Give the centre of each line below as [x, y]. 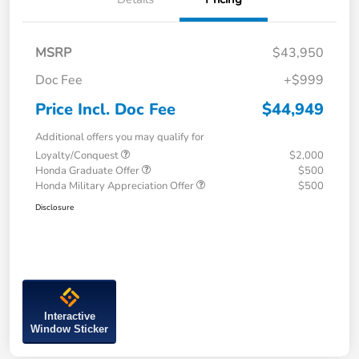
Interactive [69, 317]
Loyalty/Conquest [78, 156]
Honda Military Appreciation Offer [116, 186]
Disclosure [54, 208]
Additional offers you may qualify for [120, 137]
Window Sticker [69, 329]
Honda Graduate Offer [89, 171]
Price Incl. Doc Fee [105, 110]
